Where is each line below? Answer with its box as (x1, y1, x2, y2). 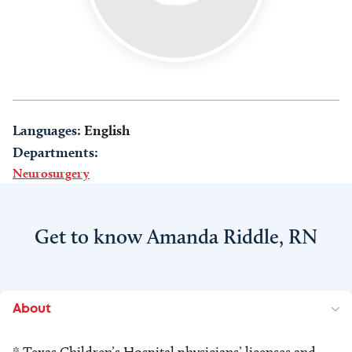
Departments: (13, 144, 98, 160)
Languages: (13, 122, 81, 138)
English (84, 122, 130, 138)
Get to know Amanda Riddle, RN (35, 224, 317, 249)
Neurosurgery (13, 166, 90, 181)
